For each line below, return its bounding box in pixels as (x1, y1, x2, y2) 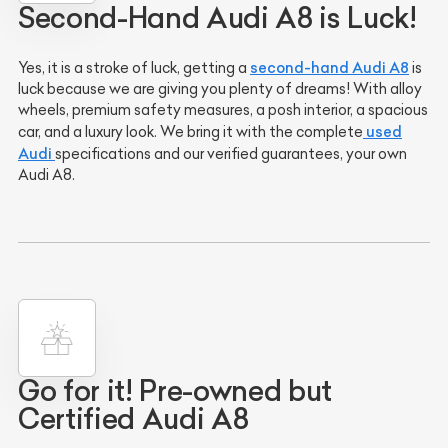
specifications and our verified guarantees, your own (55, 144, 407, 163)
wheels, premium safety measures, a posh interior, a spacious (18, 100, 428, 119)
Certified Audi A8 (18, 401, 249, 437)
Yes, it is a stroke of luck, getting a (18, 58, 250, 77)
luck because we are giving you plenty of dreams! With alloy (18, 79, 422, 98)
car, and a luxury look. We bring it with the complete (18, 122, 363, 141)
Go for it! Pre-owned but (18, 373, 332, 409)
